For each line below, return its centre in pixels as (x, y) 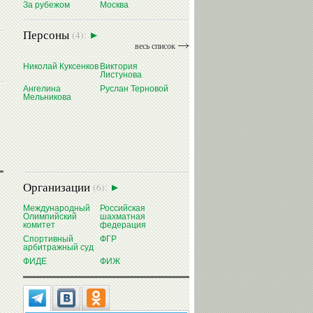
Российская (123, 209)
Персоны (48, 35)
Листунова (121, 75)
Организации (58, 187)
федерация (123, 225)
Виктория (119, 67)
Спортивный (48, 239)
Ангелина (42, 89)
